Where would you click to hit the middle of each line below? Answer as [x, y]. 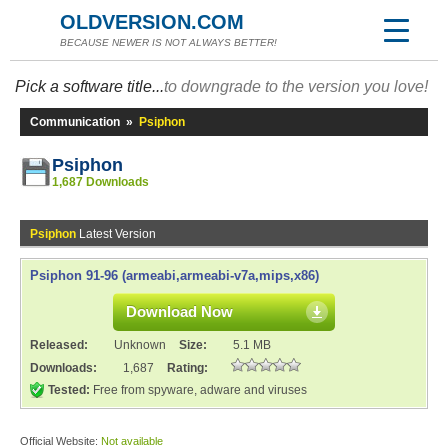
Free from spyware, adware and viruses [198, 390]
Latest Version [116, 234]
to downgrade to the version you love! [296, 86]
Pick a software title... [89, 86]
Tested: [69, 390]
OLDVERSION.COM [152, 22]
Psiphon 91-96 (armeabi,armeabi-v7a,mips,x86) [174, 275]
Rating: [187, 368]
